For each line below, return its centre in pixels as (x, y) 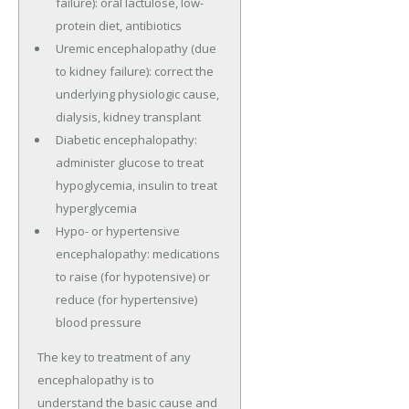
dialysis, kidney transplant (128, 117)
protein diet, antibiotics (118, 26)
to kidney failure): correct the (134, 72)
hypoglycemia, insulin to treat (136, 186)
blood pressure (98, 323)
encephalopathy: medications (137, 254)
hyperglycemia (96, 209)
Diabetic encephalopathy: (126, 140)
